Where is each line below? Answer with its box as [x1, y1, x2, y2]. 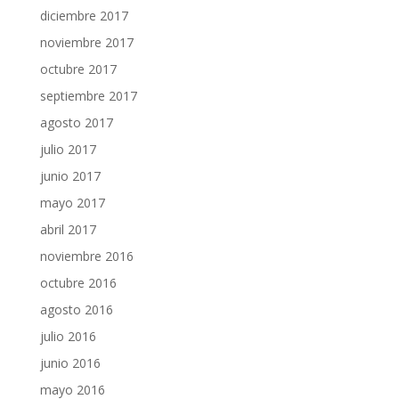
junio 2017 [39, 167, 101, 184]
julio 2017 [39, 141, 96, 158]
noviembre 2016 [39, 248, 134, 265]
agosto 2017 [39, 114, 113, 131]
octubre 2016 [39, 274, 117, 291]
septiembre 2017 [39, 87, 137, 104]
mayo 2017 [39, 194, 105, 211]
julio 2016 [39, 328, 96, 345]
